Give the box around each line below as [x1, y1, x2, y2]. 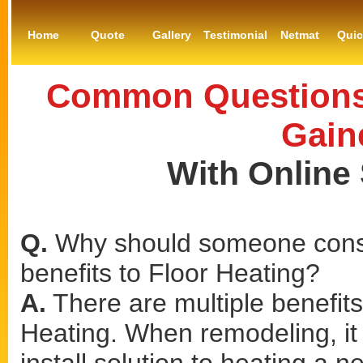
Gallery [152, 28, 191, 41]
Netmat [280, 28, 319, 41]
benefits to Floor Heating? [20, 258, 320, 288]
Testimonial [203, 28, 267, 41]
